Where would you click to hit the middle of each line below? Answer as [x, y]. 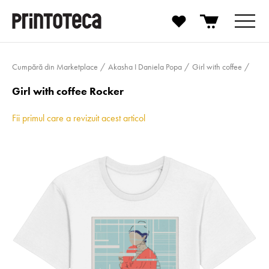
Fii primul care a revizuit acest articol [79, 118]
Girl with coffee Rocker [68, 91]
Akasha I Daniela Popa [145, 67]
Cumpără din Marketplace [55, 67]
